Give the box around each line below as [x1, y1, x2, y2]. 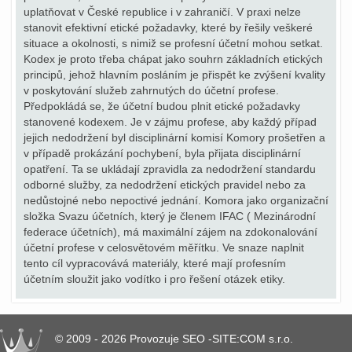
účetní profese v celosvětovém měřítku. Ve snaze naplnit [24, 241, 304, 254]
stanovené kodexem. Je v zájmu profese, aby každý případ [24, 115, 317, 128]
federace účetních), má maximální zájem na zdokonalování [24, 225, 317, 238]
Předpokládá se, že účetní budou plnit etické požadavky [24, 100, 300, 112]
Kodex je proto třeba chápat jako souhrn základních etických [24, 53, 323, 65]
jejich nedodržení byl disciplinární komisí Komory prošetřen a [24, 131, 325, 144]
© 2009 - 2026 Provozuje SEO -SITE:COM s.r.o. [55, 332, 293, 345]
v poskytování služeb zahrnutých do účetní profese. [24, 84, 279, 97]
